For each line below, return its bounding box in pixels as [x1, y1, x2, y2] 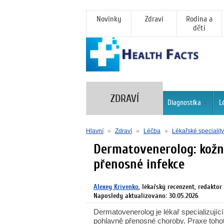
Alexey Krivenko [93, 182, 138, 191]
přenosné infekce [93, 156, 184, 172]
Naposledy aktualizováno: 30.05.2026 [93, 191, 198, 200]
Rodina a [185, 14, 212, 23]
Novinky [96, 14, 121, 23]
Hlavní [86, 127, 103, 134]
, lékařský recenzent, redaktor [138, 182, 222, 191]
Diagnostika [167, 98, 201, 107]
